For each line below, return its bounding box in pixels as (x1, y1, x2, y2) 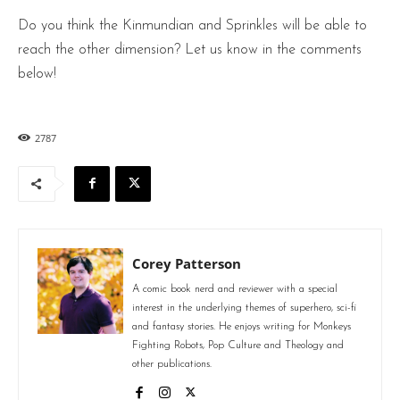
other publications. (132, 358, 212, 370)
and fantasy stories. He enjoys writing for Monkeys (132, 321, 351, 332)
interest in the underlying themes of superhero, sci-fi (132, 302, 356, 313)
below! (18, 66, 56, 81)
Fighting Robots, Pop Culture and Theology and (132, 339, 344, 351)
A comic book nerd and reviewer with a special (132, 283, 337, 295)
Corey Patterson (132, 254, 241, 272)
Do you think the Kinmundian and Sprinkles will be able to (18, 18, 367, 33)
